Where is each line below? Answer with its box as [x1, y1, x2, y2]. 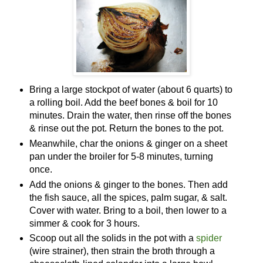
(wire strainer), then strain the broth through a [29, 246, 215, 257]
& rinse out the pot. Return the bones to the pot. [29, 123, 224, 133]
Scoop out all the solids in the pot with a [29, 233, 196, 244]
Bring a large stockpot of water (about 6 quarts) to [29, 84, 232, 95]
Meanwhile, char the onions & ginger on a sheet [29, 138, 227, 149]
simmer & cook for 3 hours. [29, 218, 140, 228]
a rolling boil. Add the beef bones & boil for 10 [29, 97, 218, 107]
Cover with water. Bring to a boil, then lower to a [29, 205, 227, 215]
